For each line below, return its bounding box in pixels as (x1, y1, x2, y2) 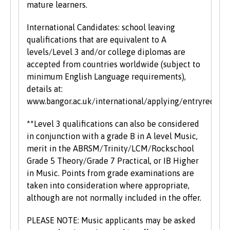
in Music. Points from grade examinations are (27, 168, 194, 178)
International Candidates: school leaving (27, 23, 175, 32)
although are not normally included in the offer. (27, 193, 201, 203)
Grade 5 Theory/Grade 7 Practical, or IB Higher (27, 156, 199, 166)
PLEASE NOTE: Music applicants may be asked (27, 216, 196, 225)
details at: (27, 84, 63, 94)
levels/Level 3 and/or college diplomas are (27, 47, 185, 57)
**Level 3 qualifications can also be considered (27, 119, 199, 129)
